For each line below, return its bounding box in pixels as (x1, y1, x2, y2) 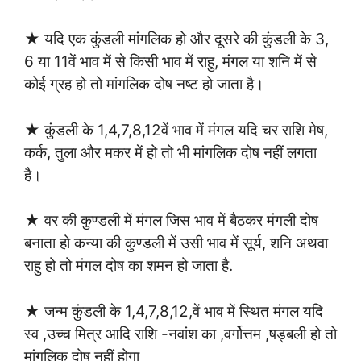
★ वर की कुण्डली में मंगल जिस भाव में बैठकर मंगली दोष (24, 211, 318, 230)
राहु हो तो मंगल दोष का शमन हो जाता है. (24, 256, 233, 276)
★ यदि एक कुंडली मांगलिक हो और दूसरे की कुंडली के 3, (24, 30, 329, 49)
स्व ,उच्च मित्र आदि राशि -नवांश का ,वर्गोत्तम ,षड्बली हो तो (24, 324, 337, 343)
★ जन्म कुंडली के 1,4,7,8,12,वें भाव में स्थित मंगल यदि (24, 301, 323, 321)
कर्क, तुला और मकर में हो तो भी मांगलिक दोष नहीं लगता (24, 143, 317, 162)
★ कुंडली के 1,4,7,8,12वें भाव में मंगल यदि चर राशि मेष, (24, 120, 328, 139)
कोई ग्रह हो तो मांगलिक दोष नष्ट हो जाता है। (24, 75, 264, 94)
